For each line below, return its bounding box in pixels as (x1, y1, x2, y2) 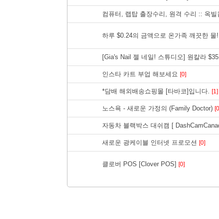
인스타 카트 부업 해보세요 (102, 70, 180, 78)
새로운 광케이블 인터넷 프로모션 (102, 138, 199, 146)
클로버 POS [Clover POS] (102, 160, 178, 168)
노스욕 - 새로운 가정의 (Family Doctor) (102, 104, 215, 112)
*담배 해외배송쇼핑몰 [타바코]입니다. (102, 87, 212, 95)
